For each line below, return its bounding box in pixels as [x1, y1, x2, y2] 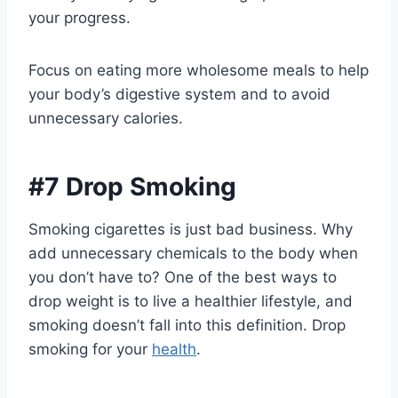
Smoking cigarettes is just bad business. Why [28, 220, 353, 238]
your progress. [28, 9, 131, 27]
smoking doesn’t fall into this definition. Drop [28, 316, 346, 334]
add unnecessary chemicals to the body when [28, 244, 358, 262]
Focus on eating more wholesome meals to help [28, 61, 369, 79]
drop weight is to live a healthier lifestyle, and [28, 292, 353, 310]
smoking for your [28, 340, 152, 358]
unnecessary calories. [28, 109, 183, 127]
